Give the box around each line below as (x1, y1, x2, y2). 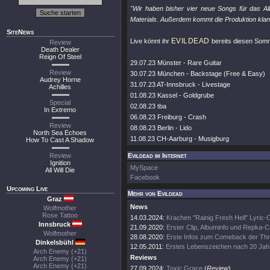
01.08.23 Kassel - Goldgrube (130, 92, 214, 99)
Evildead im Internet (128, 152, 187, 159)
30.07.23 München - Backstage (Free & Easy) (130, 70, 265, 77)
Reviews (130, 254, 157, 261)
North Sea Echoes (33, 129, 87, 136)
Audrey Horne (40, 76, 81, 83)
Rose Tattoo (42, 212, 78, 219)
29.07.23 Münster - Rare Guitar (130, 59, 222, 66)
